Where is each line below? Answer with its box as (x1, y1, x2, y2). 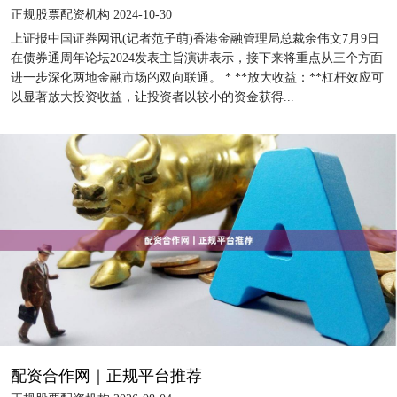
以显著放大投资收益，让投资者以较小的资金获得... (11, 90, 294, 104)
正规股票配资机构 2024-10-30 (11, 7, 172, 21)
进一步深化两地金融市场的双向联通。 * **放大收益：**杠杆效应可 (11, 70, 384, 84)
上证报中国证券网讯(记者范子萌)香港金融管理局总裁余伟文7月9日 (11, 31, 379, 45)
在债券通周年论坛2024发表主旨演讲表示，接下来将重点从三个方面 (11, 51, 383, 65)
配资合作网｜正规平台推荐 (11, 366, 202, 385)
